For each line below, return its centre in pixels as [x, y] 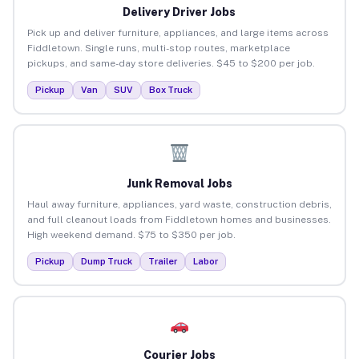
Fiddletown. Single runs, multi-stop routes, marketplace [158, 48]
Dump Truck [106, 261]
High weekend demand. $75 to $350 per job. [131, 234]
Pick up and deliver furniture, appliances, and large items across [177, 32]
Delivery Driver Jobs [179, 12]
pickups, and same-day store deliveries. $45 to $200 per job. [171, 63]
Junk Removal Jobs [179, 183]
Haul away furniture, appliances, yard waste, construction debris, [179, 204]
